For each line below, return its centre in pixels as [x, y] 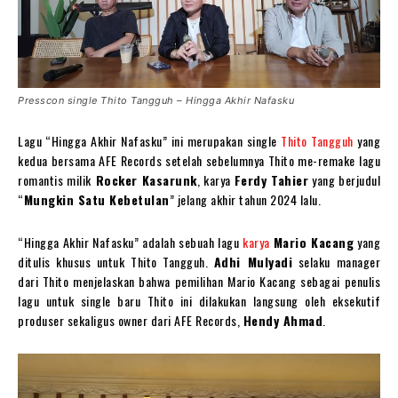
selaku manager [336, 261]
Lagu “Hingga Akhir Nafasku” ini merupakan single [150, 140]
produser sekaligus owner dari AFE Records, [131, 320]
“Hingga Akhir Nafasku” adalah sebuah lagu [130, 242]
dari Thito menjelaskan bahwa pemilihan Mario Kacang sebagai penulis [199, 281]
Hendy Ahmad [283, 320]
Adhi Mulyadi [253, 261]
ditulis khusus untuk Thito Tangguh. [116, 261]
